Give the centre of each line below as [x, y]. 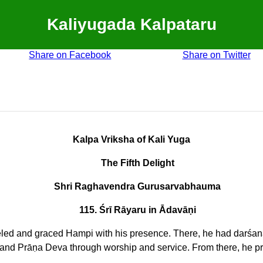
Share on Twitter [216, 55]
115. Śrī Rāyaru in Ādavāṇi [137, 210]
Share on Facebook [70, 55]
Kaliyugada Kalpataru [131, 24]
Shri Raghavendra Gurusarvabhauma [137, 186]
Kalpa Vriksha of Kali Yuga [131, 139]
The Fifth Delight [137, 163]
